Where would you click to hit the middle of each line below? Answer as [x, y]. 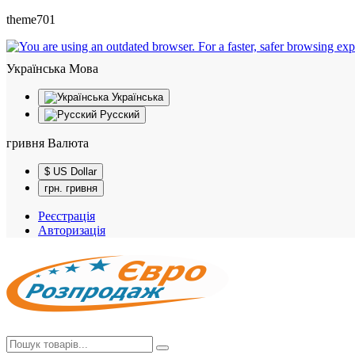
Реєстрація [67, 216]
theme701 [31, 19]
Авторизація [72, 230]
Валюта [68, 143]
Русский [120, 115]
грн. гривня [82, 188]
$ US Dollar [75, 172]
